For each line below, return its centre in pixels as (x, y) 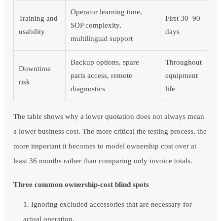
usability (32, 32)
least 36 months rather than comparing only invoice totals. (103, 161)
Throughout (184, 62)
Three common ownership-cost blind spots (81, 185)
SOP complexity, (96, 25)
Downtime (35, 69)
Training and (38, 18)
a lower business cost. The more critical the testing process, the (110, 131)
